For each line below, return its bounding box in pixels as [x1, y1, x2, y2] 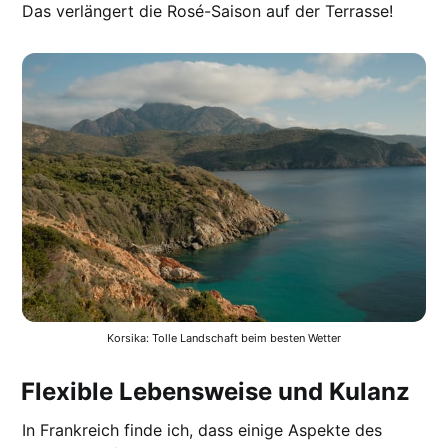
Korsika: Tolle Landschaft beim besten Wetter [107, 331, 341, 346]
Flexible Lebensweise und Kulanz [21, 377, 411, 407]
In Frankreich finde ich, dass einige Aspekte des [22, 420, 383, 441]
